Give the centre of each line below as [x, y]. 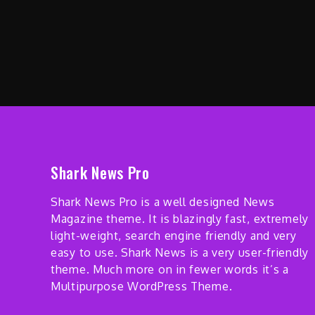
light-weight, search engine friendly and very [174, 236]
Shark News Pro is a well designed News [163, 202]
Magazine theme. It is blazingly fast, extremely [180, 219]
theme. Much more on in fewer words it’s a [170, 270]
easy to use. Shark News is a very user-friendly [180, 253]
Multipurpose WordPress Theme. [142, 287]
